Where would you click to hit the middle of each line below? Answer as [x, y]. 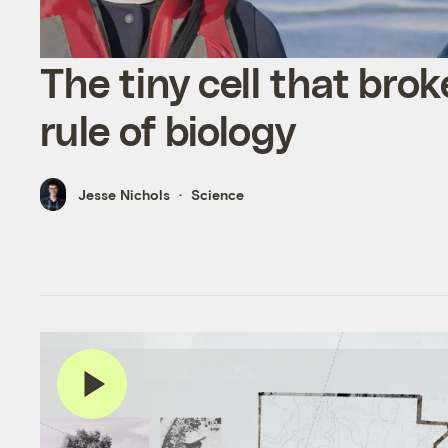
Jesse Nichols [124, 195]
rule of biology [168, 130]
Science [218, 195]
